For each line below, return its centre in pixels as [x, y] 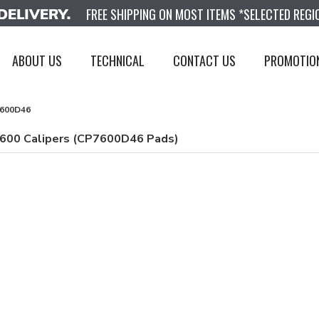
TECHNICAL [118, 60]
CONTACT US [205, 60]
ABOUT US [37, 60]
